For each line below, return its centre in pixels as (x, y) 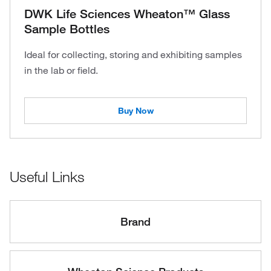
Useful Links (47, 177)
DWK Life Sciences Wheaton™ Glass (127, 14)
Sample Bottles (67, 29)
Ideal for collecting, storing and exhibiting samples (133, 54)
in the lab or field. (61, 70)
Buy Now (135, 111)
